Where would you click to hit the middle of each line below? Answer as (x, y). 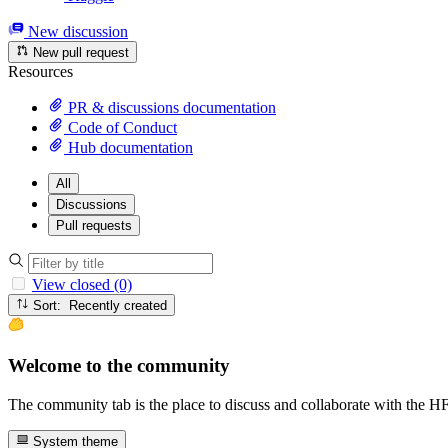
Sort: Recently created (118, 306)
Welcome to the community (119, 365)
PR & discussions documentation (170, 107)
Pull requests (94, 225)
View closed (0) (82, 284)
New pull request (79, 52)
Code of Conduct (120, 127)
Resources (40, 71)
